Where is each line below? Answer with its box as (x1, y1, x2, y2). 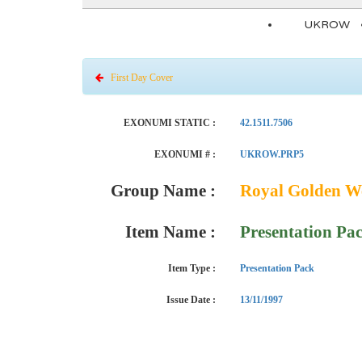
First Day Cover (103, 72, 173, 83)
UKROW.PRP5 (240, 149, 304, 160)
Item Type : (168, 263, 216, 274)
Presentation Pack (240, 263, 314, 274)
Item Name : (125, 222, 216, 242)
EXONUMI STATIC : (124, 117, 216, 128)
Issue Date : (166, 294, 216, 305)
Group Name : (111, 181, 216, 200)
